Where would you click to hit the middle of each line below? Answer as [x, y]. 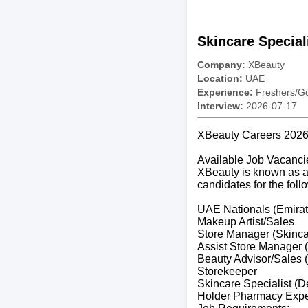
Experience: [225, 92]
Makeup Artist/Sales [246, 221]
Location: [220, 78]
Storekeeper [227, 271]
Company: [221, 64]
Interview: [220, 106]
